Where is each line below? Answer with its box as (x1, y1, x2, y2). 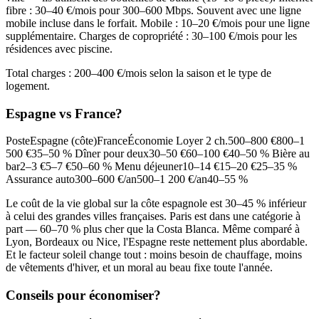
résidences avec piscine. (6, 42, 113, 55)
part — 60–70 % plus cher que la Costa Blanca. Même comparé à (6, 223, 300, 236)
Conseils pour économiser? (6, 288, 161, 303)
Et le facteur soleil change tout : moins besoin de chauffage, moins (6, 249, 302, 261)
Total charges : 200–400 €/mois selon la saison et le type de (6, 66, 271, 79)
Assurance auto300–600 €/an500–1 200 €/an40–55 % (6, 173, 248, 186)
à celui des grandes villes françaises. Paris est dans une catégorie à (6, 210, 300, 223)
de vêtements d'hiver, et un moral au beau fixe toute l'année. (6, 261, 273, 274)
